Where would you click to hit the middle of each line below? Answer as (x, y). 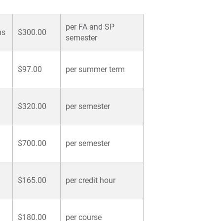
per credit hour (91, 181)
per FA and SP (90, 27)
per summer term (95, 70)
